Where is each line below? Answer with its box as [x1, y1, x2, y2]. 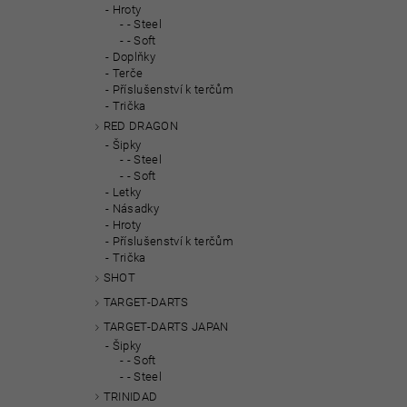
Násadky [112, 202, 160, 216]
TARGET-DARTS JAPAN [103, 319, 229, 333]
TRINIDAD [103, 389, 158, 403]
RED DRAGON [103, 119, 178, 134]
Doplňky [112, 50, 156, 65]
